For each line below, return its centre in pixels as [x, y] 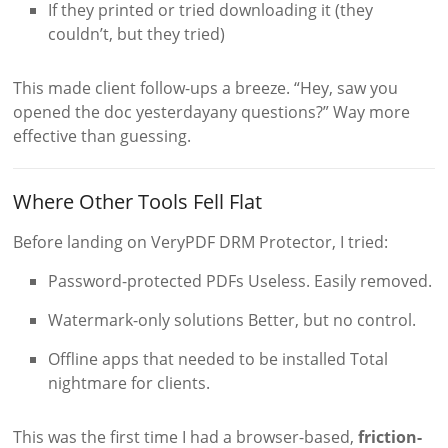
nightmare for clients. [129, 382]
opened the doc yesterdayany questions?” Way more [212, 111]
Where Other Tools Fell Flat [138, 201]
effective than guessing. [102, 135]
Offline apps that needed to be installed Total [218, 358]
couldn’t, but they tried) [137, 33]
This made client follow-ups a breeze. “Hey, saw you [206, 87]
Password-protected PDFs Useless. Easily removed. [240, 280]
